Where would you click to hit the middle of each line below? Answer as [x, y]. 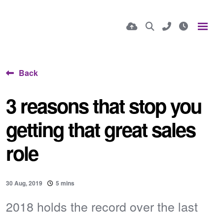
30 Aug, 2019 [24, 183]
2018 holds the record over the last [102, 206]
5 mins [65, 183]
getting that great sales [101, 129]
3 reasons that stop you [104, 105]
